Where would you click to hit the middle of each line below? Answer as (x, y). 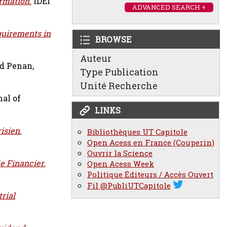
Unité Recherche (119, 86)
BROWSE (113, 39)
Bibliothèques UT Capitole (137, 132)
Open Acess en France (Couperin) (151, 143)
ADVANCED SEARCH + (169, 7)
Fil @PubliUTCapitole (129, 186)
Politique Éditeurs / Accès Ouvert (150, 175)
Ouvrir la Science (120, 153)
